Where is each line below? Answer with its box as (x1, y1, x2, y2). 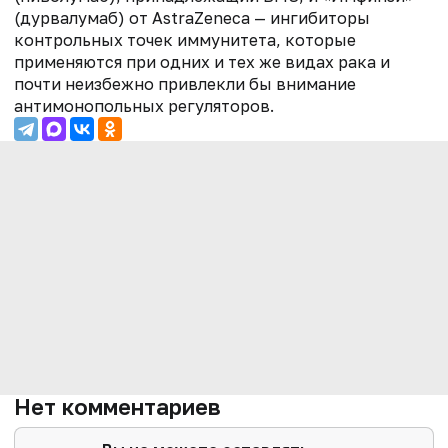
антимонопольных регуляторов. (14, 96, 274, 117)
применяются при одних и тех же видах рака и (14, 52, 390, 73)
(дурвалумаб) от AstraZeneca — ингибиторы (14, 8, 370, 29)
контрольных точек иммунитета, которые (14, 30, 356, 51)
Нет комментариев (14, 393, 221, 421)
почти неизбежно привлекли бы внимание (14, 74, 356, 95)
